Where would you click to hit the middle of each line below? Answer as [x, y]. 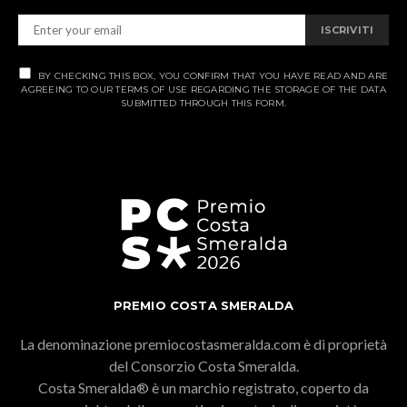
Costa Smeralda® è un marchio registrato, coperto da [203, 387]
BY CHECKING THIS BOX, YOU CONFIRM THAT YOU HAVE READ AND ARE [213, 75]
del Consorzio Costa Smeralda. [203, 365]
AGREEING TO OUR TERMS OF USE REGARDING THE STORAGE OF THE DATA [203, 89]
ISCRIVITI [347, 30]
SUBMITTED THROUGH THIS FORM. [203, 103]
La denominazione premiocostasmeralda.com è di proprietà [203, 343]
